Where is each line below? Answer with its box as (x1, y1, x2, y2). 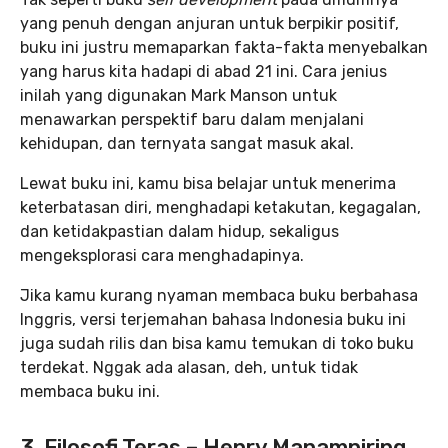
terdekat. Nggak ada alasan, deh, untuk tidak (20, 358, 358, 378)
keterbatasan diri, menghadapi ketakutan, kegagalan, (20, 198, 421, 218)
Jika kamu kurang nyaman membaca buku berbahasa (20, 286, 418, 306)
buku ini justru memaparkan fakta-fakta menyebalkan (20, 38, 428, 58)
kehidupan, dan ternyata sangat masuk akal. (20, 134, 358, 154)
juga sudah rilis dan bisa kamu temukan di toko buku (20, 334, 414, 354)
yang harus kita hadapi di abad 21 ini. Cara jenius (20, 62, 387, 82)
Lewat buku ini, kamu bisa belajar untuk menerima (20, 174, 396, 194)
